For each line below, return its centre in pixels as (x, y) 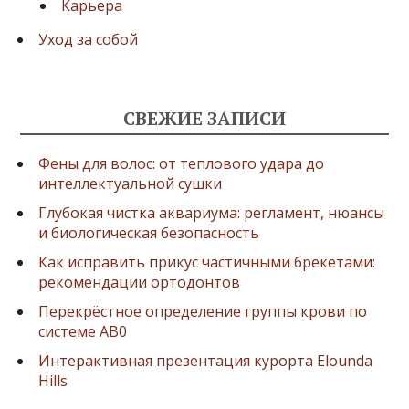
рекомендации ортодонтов (140, 282)
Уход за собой (89, 39)
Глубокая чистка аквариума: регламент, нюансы (212, 212)
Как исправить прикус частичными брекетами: (207, 262)
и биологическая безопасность (149, 232)
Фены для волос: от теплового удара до (182, 163)
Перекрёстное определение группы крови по (203, 311)
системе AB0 (83, 331)
